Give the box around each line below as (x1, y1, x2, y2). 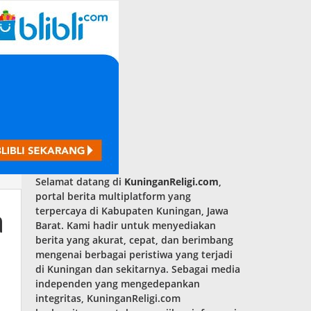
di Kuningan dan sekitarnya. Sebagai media (35, 262, 241, 276)
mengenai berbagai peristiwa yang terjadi (35, 248, 233, 261)
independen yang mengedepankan (35, 277, 201, 290)
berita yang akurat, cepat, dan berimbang (35, 233, 234, 246)
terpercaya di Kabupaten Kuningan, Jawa (35, 204, 229, 217)
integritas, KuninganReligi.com (35, 292, 181, 305)
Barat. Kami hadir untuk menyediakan (35, 219, 217, 232)
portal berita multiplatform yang (35, 190, 192, 203)
